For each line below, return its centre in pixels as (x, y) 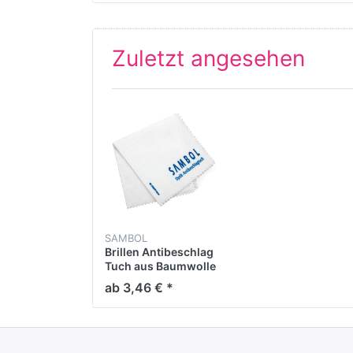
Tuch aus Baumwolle (160, 266)
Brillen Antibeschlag (159, 251)
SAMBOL (126, 238)
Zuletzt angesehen (208, 58)
